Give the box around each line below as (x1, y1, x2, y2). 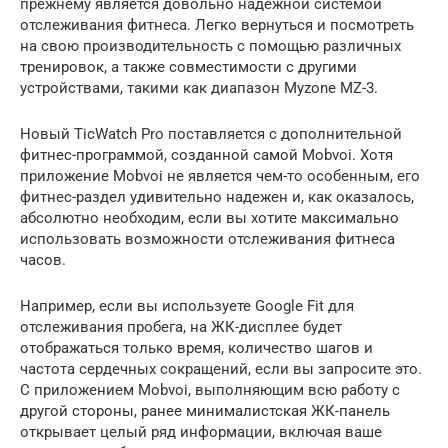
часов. (20, 250, 66, 269)
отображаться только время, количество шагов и (20, 338, 373, 357)
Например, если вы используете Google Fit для (20, 296, 354, 315)
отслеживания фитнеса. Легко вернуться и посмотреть (20, 15, 414, 34)
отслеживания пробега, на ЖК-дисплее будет (20, 317, 342, 336)
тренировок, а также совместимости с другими (20, 57, 357, 76)
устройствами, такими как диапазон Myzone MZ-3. (20, 78, 378, 97)
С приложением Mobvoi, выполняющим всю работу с (20, 380, 400, 399)
